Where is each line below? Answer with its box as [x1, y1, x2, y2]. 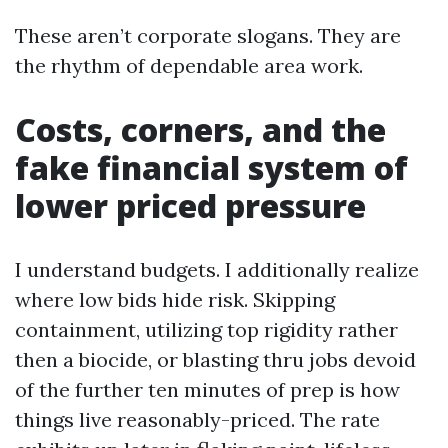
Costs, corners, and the [15, 108, 386, 151]
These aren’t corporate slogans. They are [15, 23, 401, 48]
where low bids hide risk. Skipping [15, 287, 335, 312]
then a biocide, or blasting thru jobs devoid [15, 347, 416, 372]
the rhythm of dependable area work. [15, 53, 363, 78]
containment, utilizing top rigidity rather [15, 317, 398, 342]
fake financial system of [15, 146, 408, 189]
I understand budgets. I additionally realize [15, 257, 419, 282]
